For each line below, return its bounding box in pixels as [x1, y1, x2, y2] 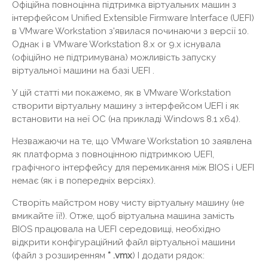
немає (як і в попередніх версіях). [12, 175, 156, 186]
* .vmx [108, 249, 132, 261]
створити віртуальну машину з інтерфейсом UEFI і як [12, 100, 239, 111]
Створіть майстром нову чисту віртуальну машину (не [12, 197, 244, 208]
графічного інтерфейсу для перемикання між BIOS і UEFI [12, 162, 254, 173]
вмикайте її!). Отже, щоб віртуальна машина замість [12, 210, 234, 221]
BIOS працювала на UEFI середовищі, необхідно [12, 223, 221, 234]
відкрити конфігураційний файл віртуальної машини [12, 236, 235, 248]
